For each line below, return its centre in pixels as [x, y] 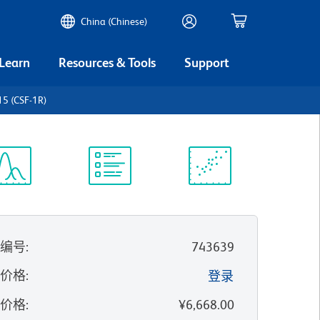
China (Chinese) [114, 21]
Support [207, 62]
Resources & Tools [107, 62]
